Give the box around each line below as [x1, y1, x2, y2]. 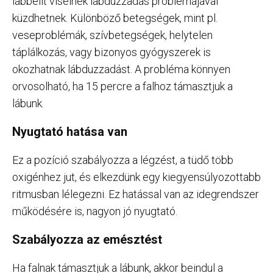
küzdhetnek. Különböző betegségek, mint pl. [12, 12, 218, 25]
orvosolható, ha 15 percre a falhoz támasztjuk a [12, 80, 233, 93]
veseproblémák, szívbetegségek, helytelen [12, 29, 213, 42]
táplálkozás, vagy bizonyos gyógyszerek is [12, 46, 211, 59]
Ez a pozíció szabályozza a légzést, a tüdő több [12, 154, 233, 167]
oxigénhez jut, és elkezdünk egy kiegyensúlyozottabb [12, 171, 261, 184]
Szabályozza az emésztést [12, 232, 162, 247]
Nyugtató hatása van [12, 124, 127, 140]
